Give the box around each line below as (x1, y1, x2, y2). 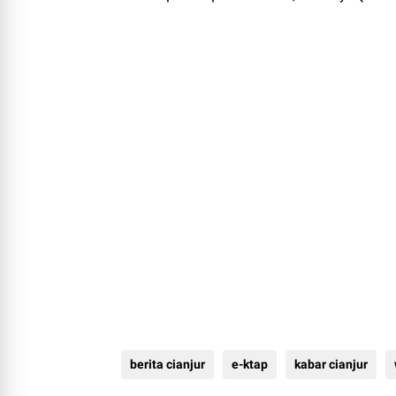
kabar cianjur (294, 356, 368, 371)
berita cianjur (130, 356, 205, 371)
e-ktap (232, 356, 268, 371)
